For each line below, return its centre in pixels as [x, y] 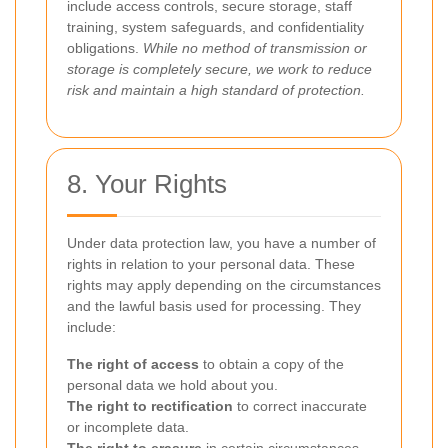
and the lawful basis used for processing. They [214, 306]
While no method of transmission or [255, 48]
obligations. [105, 48]
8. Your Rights [147, 184]
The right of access [133, 364]
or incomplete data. [128, 427]
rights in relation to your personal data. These [211, 264]
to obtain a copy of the [271, 364]
